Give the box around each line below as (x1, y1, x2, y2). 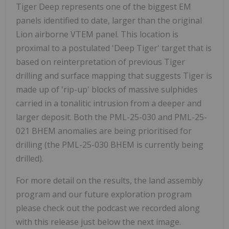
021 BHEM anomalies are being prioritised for (16, 125, 192, 136)
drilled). (16, 152, 48, 164)
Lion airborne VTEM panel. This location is (16, 28, 178, 40)
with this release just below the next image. (16, 216, 189, 227)
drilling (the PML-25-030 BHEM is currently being (16, 139, 203, 150)
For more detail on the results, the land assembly (16, 174, 203, 186)
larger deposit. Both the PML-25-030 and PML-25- (16, 111, 207, 123)
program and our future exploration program (16, 188, 192, 200)
